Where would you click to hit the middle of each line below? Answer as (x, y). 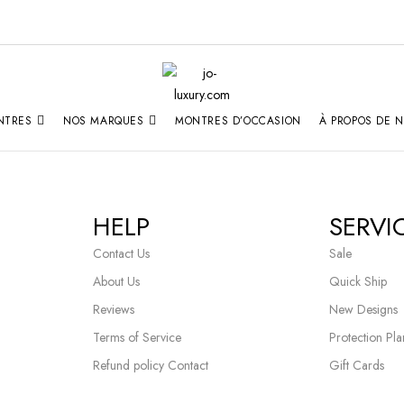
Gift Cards (357, 365)
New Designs (364, 309)
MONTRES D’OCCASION (238, 121)
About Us (116, 281)
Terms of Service (137, 337)
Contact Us (121, 253)
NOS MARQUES (104, 121)
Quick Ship (358, 281)
